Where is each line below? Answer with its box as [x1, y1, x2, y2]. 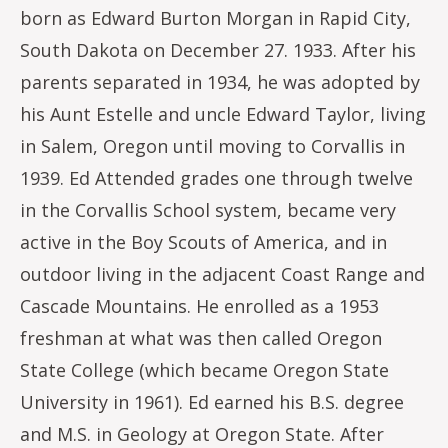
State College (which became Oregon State [20, 358, 389, 382]
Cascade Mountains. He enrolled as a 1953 [20, 294, 379, 318]
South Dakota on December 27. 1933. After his [20, 38, 416, 62]
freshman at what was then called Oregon [20, 326, 382, 350]
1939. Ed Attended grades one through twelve [20, 166, 413, 190]
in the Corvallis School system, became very [20, 198, 396, 222]
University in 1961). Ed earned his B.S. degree [20, 390, 404, 414]
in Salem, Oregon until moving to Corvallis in [20, 134, 405, 158]
